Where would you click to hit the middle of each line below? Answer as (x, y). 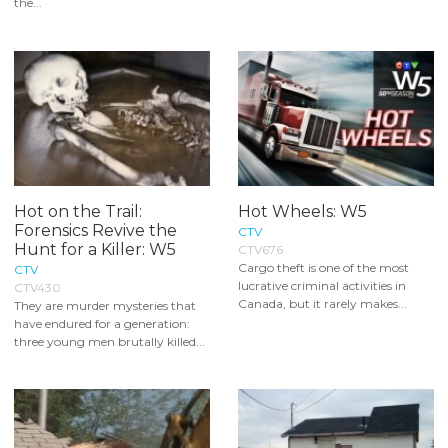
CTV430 (37, 287)
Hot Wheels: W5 (302, 211)
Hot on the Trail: (78, 211)
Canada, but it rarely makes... (322, 303)
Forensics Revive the (95, 230)
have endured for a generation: (102, 323)
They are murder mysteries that (105, 305)
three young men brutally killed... (109, 341)
